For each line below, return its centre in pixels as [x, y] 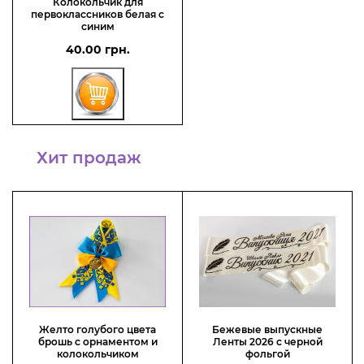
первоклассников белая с [97, 15]
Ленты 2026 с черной [267, 342]
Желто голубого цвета [97, 330]
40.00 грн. [97, 50]
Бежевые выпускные [267, 330]
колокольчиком [97, 354]
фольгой [267, 354]
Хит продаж [89, 158]
